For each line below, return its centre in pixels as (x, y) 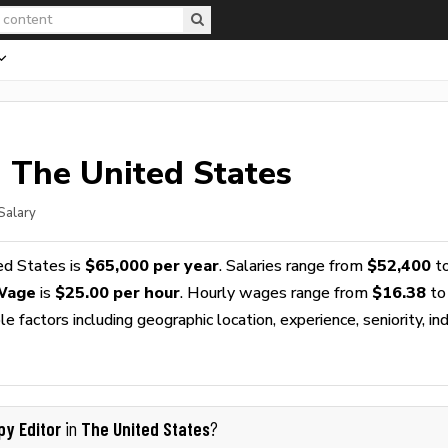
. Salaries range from (293, 265)
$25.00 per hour (117, 292)
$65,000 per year (152, 265)
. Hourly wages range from (276, 292)
